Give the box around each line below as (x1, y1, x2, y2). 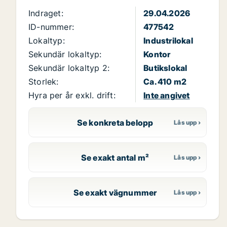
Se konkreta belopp (77, 117, 154, 128)
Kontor (143, 49, 171, 60)
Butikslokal (143, 63, 187, 73)
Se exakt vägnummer (73, 187, 157, 198)
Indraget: (28, 8, 63, 19)
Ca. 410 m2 (143, 77, 187, 87)
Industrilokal (143, 35, 193, 46)
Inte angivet (143, 90, 190, 101)
